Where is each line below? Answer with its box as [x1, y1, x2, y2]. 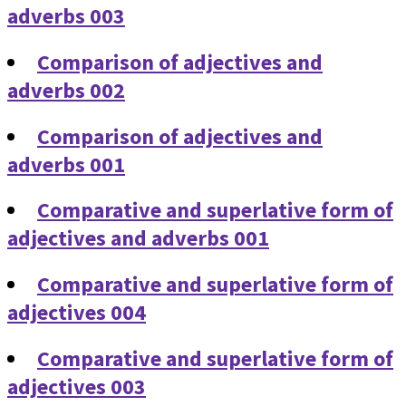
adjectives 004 [7, 298, 146, 327]
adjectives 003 [7, 372, 146, 401]
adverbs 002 [7, 75, 125, 104]
